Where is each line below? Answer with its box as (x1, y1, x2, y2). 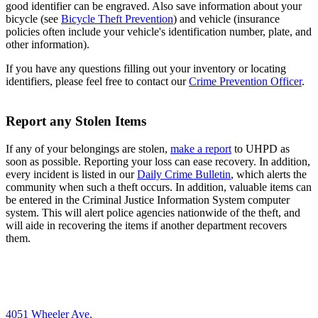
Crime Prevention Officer (189, 75, 302, 87)
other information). (6, 38, 89, 50)
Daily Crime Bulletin (137, 168, 231, 180)
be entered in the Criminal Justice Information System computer (6, 193, 290, 206)
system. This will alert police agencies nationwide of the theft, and (6, 206, 300, 219)
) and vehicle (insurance (173, 12, 280, 25)
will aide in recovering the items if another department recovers (6, 219, 287, 231)
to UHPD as (231, 142, 290, 155)
